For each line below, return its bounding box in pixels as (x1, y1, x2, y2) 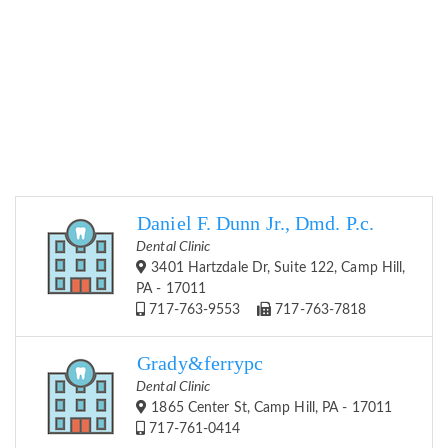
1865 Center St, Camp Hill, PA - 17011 (147, 401, 393, 416)
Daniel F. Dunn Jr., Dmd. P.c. (137, 213, 375, 235)
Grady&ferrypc (137, 353, 264, 375)
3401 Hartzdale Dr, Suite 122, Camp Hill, (147, 261, 406, 276)
